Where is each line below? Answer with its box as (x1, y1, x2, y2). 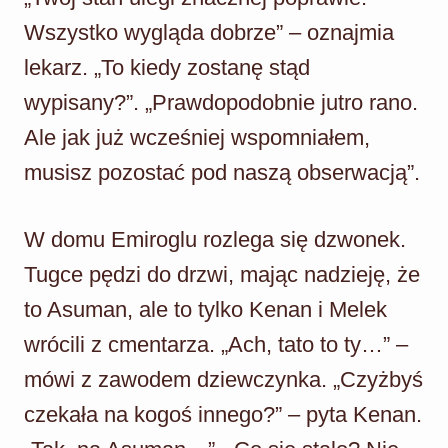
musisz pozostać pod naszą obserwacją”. (24, 159, 420, 185)
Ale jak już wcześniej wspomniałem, (24, 124, 370, 150)
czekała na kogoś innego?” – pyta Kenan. (24, 401, 422, 427)
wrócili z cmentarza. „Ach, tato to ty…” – (24, 331, 408, 357)
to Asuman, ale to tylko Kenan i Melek (24, 296, 387, 322)
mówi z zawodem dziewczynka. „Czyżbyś (24, 366, 423, 392)
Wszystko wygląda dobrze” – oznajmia (24, 19, 394, 45)
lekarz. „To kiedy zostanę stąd (24, 54, 310, 80)
